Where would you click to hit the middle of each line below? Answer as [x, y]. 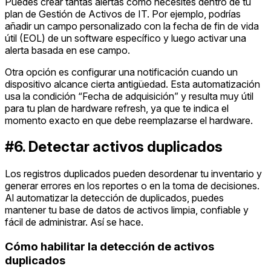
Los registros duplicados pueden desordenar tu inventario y [133, 174]
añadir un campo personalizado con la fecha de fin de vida [132, 26]
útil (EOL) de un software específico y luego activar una [126, 38]
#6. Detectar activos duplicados [114, 147]
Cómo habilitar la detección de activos [109, 247]
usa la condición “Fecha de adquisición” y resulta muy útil [129, 96]
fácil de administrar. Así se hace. [74, 222]
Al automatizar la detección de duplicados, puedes [114, 198]
